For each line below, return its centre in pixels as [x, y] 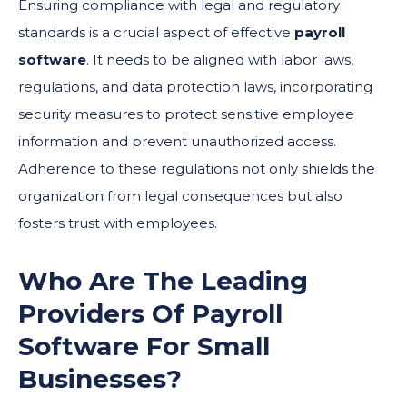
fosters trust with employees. [118, 223]
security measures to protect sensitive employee [186, 114]
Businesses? [100, 378]
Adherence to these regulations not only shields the [197, 168]
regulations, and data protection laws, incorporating [195, 86]
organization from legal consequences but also [180, 195]
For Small [204, 346]
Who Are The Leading [163, 280]
